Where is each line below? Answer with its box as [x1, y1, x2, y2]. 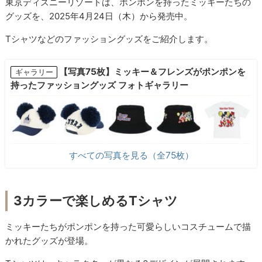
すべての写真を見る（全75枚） [68, 150, 194, 161]
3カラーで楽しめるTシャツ [13, 193, 178, 209]
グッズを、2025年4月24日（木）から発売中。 [5, 11, 193, 22]
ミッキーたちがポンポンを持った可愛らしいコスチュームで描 [5, 221, 251, 233]
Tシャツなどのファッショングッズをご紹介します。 [5, 33, 213, 45]
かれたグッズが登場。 [5, 235, 94, 247]
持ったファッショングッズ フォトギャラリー [10, 79, 188, 91]
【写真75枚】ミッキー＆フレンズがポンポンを [59, 65, 246, 77]
